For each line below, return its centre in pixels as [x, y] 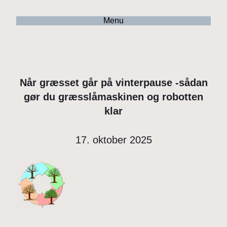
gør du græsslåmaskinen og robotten [113, 97]
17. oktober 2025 [113, 140]
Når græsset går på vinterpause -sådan [113, 82]
